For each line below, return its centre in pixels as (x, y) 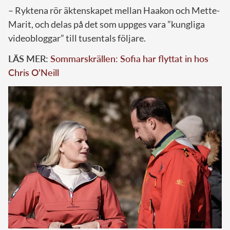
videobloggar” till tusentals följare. (77, 38)
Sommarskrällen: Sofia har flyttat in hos (129, 58)
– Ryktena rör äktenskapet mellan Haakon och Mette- (114, 10)
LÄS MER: (29, 58)
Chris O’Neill (34, 72)
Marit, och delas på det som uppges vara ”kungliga (107, 24)
